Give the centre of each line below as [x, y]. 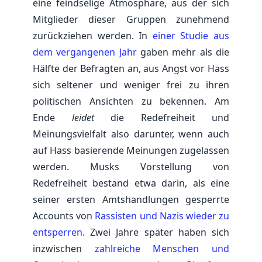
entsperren [58, 232]
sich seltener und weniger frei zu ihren [131, 85]
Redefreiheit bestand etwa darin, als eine [131, 183]
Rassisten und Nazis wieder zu [162, 216]
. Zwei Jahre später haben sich [156, 232]
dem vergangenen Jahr [85, 52]
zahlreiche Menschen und [162, 248]
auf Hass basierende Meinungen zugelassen [131, 150]
